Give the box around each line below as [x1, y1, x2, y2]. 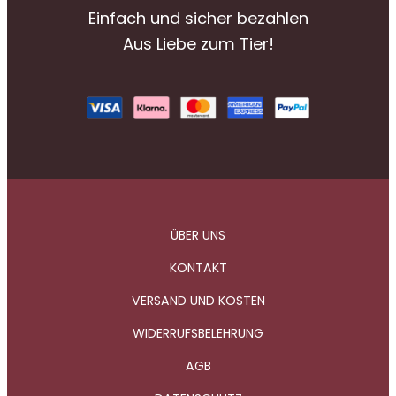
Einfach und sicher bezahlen [88, 6, 308, 29]
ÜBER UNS [171, 226, 225, 245]
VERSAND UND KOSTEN [131, 292, 265, 310]
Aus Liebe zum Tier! [122, 32, 274, 55]
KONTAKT [169, 259, 227, 278]
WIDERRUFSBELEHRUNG [133, 324, 263, 343]
